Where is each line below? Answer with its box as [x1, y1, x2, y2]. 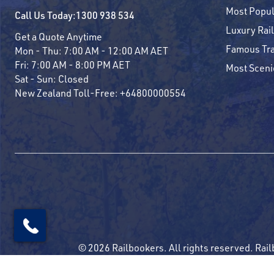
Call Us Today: [15, 8, 76, 21]
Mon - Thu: [15, 43, 64, 57]
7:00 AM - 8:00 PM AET [31, 57, 130, 71]
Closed [58, 72, 89, 85]
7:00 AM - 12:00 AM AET [64, 43, 168, 57]
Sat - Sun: [15, 72, 58, 85]
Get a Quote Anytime [15, 29, 102, 43]
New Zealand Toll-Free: [15, 86, 120, 99]
